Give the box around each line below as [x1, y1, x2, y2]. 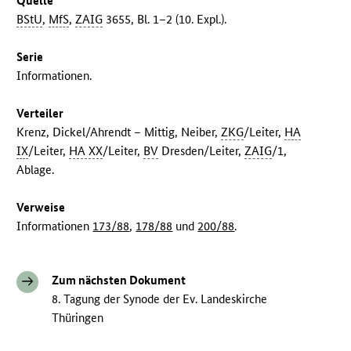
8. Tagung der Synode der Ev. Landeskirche [52, 291, 268, 307]
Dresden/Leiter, [158, 143, 245, 159]
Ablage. [16, 162, 55, 178]
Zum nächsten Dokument [52, 273, 186, 288]
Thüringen [52, 310, 104, 326]
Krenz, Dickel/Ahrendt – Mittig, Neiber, [16, 125, 222, 140]
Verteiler [16, 106, 64, 121]
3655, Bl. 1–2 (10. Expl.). [103, 12, 227, 27]
